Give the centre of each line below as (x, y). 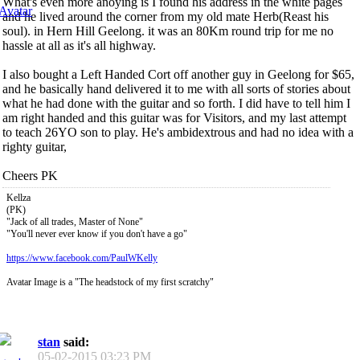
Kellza (18, 197)
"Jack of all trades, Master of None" (75, 221)
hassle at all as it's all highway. (79, 45)
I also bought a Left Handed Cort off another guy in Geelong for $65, (178, 74)
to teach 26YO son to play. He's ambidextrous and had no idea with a (178, 132)
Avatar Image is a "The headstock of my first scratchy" (110, 282)
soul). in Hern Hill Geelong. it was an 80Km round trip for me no (168, 31)
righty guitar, (35, 146)
